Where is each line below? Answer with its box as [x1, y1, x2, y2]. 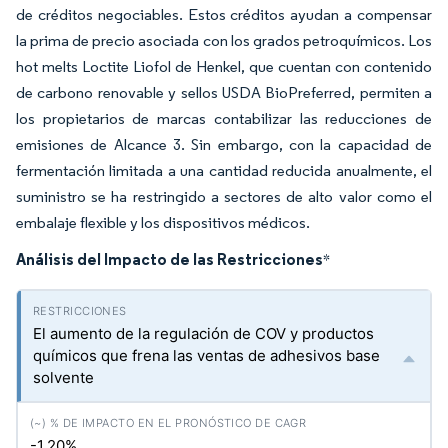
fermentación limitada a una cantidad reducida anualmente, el [16, 160, 432, 180]
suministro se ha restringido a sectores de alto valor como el [16, 186, 432, 206]
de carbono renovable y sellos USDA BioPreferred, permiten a [16, 82, 432, 102]
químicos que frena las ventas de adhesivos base [33, 345, 380, 365]
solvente [33, 367, 94, 387]
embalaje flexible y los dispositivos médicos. [16, 212, 313, 232]
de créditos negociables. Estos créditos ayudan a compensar [16, 4, 432, 24]
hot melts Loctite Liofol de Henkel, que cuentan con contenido [16, 56, 432, 76]
